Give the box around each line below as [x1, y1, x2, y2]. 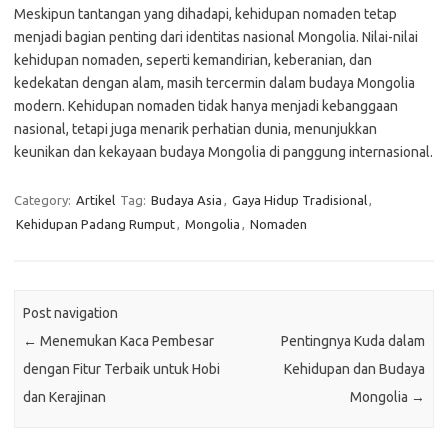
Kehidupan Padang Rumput [16, 217, 175, 231]
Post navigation [23, 305, 119, 322]
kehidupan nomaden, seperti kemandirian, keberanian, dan [14, 52, 372, 68]
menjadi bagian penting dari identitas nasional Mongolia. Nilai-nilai [14, 29, 418, 45]
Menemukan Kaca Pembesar [37, 333, 215, 350]
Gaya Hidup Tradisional [232, 193, 367, 207]
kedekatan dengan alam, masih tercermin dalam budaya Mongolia [14, 75, 415, 91]
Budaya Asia [151, 193, 222, 207]
